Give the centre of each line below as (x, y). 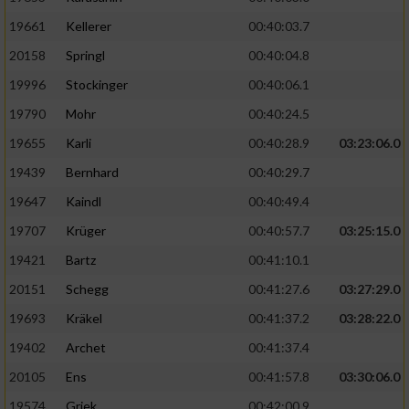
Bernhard (92, 173)
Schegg (87, 289)
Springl (85, 56)
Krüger (86, 231)
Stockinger (97, 85)
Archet (86, 348)
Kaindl (84, 202)
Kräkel (84, 319)
